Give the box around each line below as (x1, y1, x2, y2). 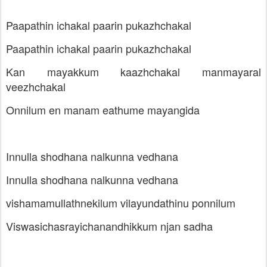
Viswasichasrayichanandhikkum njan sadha (6, 218, 213, 234)
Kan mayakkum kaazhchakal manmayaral (6, 64, 261, 79)
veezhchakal (6, 79, 66, 94)
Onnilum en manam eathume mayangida (6, 102, 200, 117)
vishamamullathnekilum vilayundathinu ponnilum (6, 195, 235, 210)
